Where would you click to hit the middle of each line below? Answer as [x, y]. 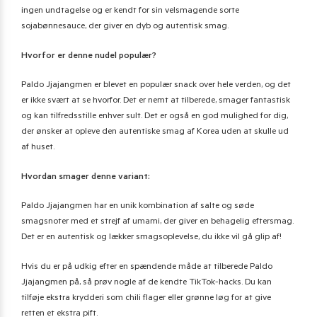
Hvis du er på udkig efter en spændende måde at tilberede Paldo [147, 267]
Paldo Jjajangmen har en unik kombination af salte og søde [138, 207]
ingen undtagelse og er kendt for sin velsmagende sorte [130, 12]
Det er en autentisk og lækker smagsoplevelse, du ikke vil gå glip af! [151, 238]
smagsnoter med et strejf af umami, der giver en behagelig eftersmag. [157, 223]
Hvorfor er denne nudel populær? [89, 56]
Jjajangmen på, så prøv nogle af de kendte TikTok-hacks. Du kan [146, 283]
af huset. [38, 148]
